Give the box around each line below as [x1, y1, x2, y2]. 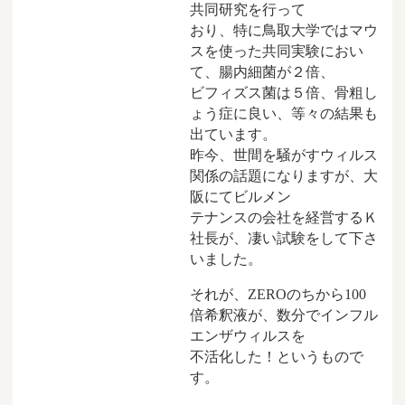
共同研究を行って [190, 2, 306, 18]
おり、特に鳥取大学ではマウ [190, 23, 378, 39]
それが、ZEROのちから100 [190, 286, 366, 302]
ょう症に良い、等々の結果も [190, 106, 378, 122]
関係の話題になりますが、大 [190, 168, 378, 184]
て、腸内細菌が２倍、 [190, 64, 334, 80]
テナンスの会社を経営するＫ [190, 210, 378, 226]
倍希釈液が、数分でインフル [190, 306, 378, 323]
